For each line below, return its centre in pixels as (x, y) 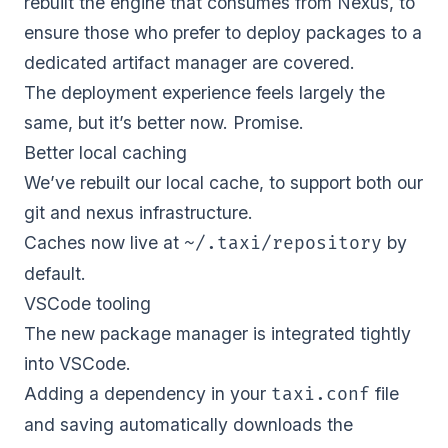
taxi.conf (320, 394)
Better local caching (105, 152)
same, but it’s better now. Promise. (164, 122)
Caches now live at (104, 242)
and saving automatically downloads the (188, 424)
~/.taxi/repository (283, 243)
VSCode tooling (87, 303)
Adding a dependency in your (147, 393)
